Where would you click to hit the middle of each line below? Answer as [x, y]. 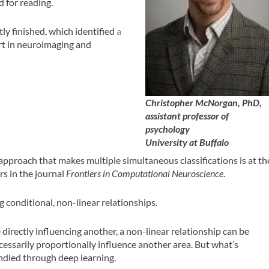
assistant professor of [187, 116]
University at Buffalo [187, 142]
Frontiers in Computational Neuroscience [145, 174]
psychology [168, 129]
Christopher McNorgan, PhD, [204, 103]
